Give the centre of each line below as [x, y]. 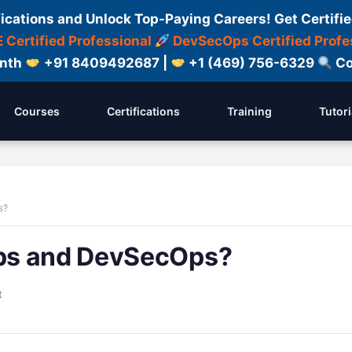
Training [249, 111]
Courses [37, 111]
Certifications [143, 111]
